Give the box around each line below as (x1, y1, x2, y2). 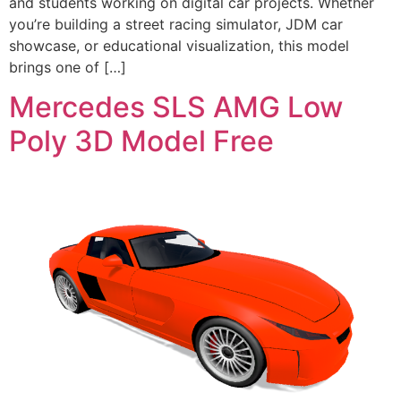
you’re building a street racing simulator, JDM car (9, 14, 343, 33)
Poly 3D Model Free (9, 123, 274, 158)
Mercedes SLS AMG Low (9, 89, 343, 124)
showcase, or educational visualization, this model (9, 36, 349, 55)
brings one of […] (9, 57, 126, 76)
